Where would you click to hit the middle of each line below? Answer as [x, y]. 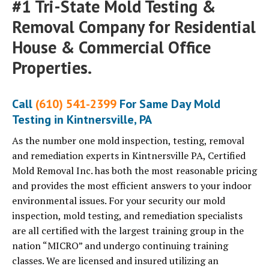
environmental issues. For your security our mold [119, 201]
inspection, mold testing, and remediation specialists [127, 216]
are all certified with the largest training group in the [128, 231]
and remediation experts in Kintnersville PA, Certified [129, 156]
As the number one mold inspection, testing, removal [128, 141]
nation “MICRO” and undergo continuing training [120, 246]
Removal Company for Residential [134, 27]
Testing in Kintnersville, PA [82, 120]
